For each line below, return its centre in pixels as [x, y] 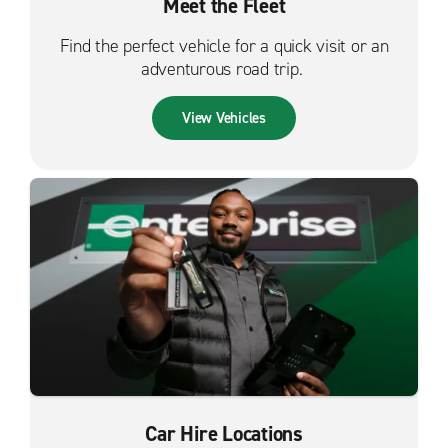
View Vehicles [224, 117]
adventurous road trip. [224, 68]
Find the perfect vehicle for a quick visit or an [224, 45]
